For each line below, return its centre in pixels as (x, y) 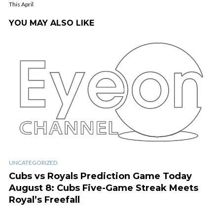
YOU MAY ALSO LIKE (52, 23)
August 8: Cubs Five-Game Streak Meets (104, 188)
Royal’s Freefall (44, 200)
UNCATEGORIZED (33, 162)
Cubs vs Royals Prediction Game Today (100, 176)
